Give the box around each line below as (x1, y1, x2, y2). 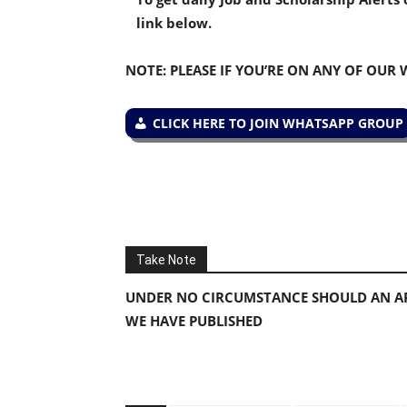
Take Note (136, 253, 196, 267)
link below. (136, 14, 212, 32)
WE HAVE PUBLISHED (125, 312, 266, 330)
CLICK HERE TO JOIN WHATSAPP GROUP (153, 114, 403, 132)
